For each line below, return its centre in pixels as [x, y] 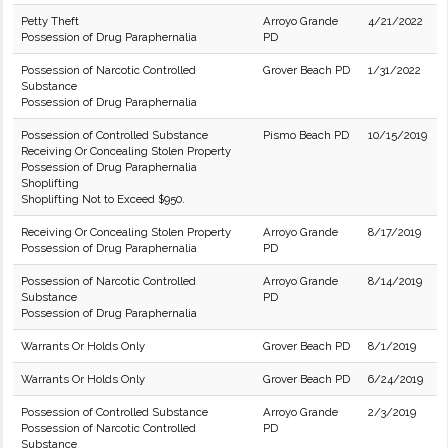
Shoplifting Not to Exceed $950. [103, 199]
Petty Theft [50, 21]
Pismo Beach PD [306, 135]
